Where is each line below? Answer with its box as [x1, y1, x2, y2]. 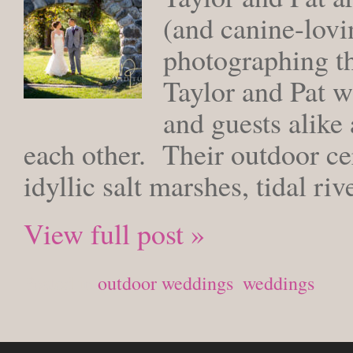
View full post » [24, 214, 205, 253]
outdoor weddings [98, 269, 233, 295]
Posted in [24, 269, 98, 295]
